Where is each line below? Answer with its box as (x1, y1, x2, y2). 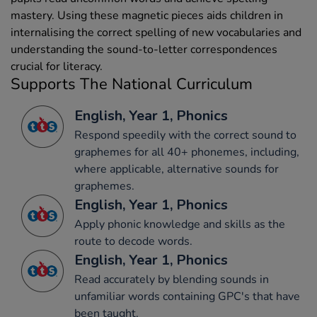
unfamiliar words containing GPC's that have (74, 289, 300, 305)
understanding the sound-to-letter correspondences (11, 42, 277, 58)
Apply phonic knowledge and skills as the (74, 217, 285, 233)
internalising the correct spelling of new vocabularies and (11, 25, 301, 41)
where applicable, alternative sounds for (74, 161, 279, 178)
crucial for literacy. (11, 59, 103, 75)
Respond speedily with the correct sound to (74, 127, 296, 144)
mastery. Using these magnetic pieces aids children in (11, 8, 283, 24)
